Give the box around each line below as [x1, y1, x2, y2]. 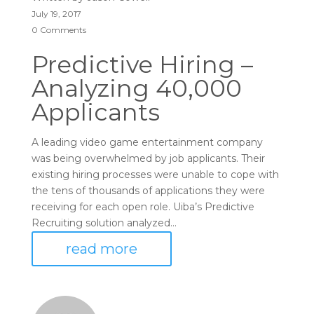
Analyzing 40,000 [31, 74, 242, 103]
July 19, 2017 [31, 8, 81, 19]
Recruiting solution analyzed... [31, 217, 177, 229]
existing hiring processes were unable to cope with [31, 168, 279, 181]
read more [65, 240, 137, 257]
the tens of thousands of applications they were [31, 184, 265, 197]
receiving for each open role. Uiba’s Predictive [31, 200, 254, 213]
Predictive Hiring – [31, 50, 253, 79]
